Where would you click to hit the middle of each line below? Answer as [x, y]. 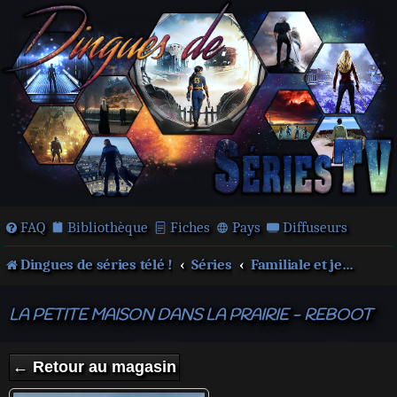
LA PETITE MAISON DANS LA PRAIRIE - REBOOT [191, 316]
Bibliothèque [108, 227]
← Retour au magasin [94, 366]
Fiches [190, 227]
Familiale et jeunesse [347, 265]
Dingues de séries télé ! [97, 265]
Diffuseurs [315, 227]
